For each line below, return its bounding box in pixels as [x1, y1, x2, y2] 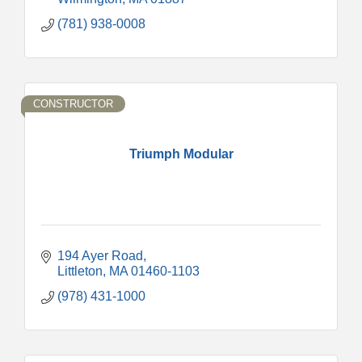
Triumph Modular [128, 146, 234, 161]
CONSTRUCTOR [33, 97, 113, 110]
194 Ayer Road [57, 248, 143, 263]
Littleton [57, 263, 103, 278]
